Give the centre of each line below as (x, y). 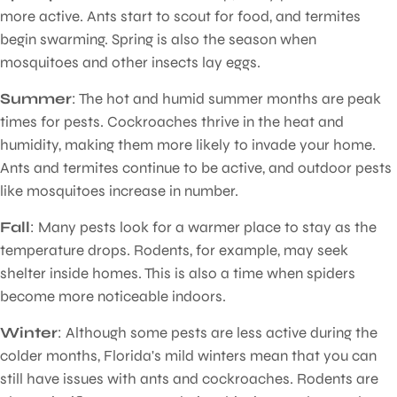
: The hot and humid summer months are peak (226, 98)
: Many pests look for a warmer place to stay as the (203, 227)
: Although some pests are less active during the (218, 332)
